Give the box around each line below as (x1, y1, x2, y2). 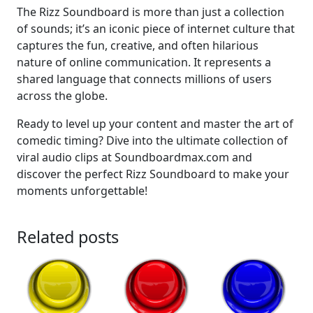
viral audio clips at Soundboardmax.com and (17, 150, 252, 166)
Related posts (17, 226, 119, 249)
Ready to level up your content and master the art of (17, 116, 293, 132)
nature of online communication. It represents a (17, 54, 271, 71)
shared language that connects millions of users (17, 71, 272, 87)
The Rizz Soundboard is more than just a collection (17, 4, 284, 20)
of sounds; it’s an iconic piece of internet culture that (17, 21, 295, 37)
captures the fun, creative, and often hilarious (17, 38, 259, 54)
